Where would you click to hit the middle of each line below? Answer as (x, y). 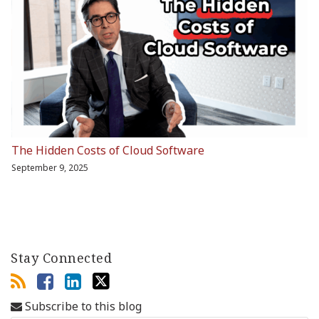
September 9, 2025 (50, 167)
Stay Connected (61, 257)
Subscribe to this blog (82, 306)
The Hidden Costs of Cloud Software (108, 150)
